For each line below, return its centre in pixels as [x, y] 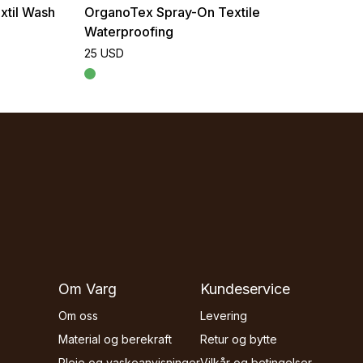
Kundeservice [245, 289]
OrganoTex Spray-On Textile [172, 13]
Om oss [78, 316]
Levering [224, 316]
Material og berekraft [115, 340]
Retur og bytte [239, 340]
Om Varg [88, 289]
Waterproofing [128, 32]
